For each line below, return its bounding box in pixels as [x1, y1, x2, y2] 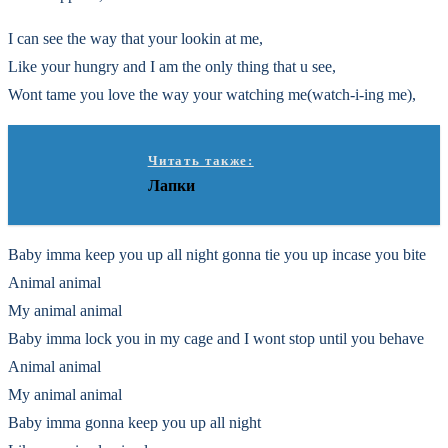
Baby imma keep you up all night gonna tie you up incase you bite [8, 246, 426, 263]
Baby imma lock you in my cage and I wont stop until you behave [8, 330, 424, 347]
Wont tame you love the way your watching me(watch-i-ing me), [8, 86, 416, 103]
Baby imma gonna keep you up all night [8, 414, 261, 431]
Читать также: [147, 153, 254, 168]
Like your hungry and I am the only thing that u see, [8, 58, 336, 75]
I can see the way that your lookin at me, [8, 30, 263, 47]
